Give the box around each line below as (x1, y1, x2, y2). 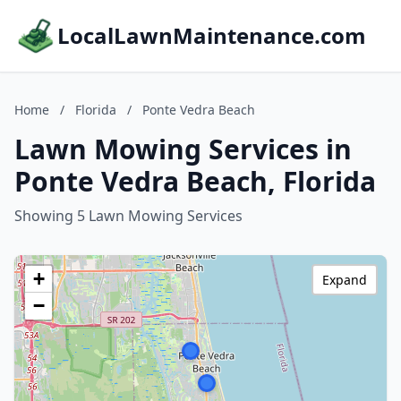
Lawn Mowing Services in (14, 131, 352, 167)
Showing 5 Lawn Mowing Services (14, 206, 243, 226)
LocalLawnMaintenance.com (57, 21, 366, 50)
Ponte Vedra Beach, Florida (14, 163, 376, 200)
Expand (322, 271, 367, 288)
